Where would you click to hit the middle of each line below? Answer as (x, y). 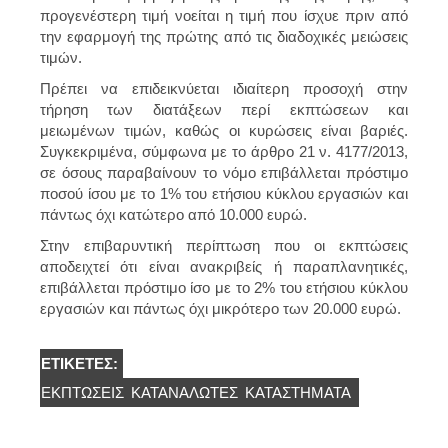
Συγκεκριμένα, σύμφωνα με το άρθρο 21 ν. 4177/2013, (224, 151)
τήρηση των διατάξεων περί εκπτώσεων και (224, 109)
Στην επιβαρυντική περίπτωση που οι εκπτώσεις (224, 245)
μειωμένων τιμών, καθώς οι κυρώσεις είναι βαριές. (224, 130)
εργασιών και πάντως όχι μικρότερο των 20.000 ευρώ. (220, 308)
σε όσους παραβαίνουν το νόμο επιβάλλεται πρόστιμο (224, 172)
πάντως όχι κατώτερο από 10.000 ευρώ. (173, 214)
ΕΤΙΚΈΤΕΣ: (81, 363)
